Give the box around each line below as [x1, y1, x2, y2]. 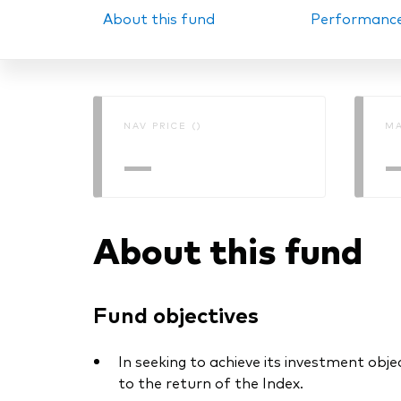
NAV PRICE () [124, 119, 202, 131]
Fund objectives [93, 299, 259, 329]
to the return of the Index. [118, 372, 303, 393]
